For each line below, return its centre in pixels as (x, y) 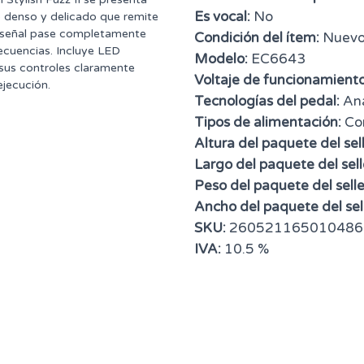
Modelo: (221, 59)
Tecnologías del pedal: (267, 102)
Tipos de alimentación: (268, 123)
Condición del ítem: (257, 38)
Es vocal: (222, 17)
